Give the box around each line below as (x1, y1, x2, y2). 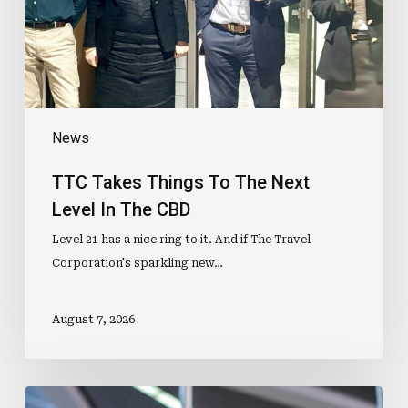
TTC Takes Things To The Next (51, 170, 310, 193)
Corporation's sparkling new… (51, 256, 223, 270)
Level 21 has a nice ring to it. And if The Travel (51, 232, 311, 246)
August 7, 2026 (51, 312, 135, 327)
